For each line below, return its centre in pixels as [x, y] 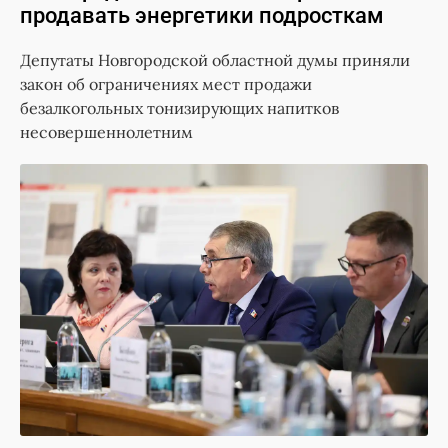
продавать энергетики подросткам [202, 16]
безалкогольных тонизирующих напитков [179, 108]
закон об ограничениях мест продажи [166, 84]
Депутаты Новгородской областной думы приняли [215, 60]
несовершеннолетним [106, 132]
